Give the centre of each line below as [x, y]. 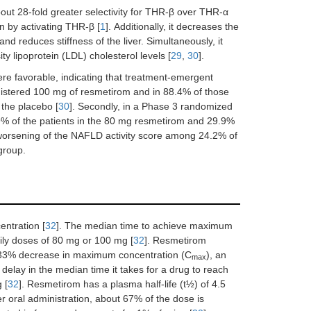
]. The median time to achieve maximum [144, 225]
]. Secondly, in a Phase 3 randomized [151, 106]
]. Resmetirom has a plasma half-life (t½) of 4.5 [122, 284]
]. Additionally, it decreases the [172, 26]
